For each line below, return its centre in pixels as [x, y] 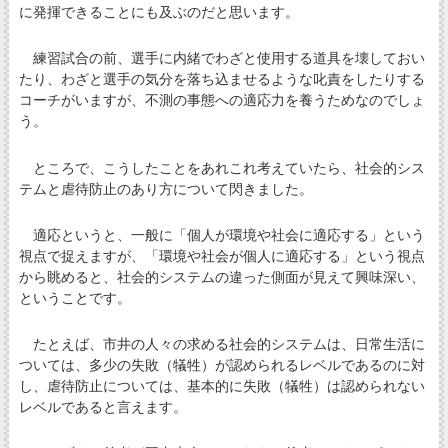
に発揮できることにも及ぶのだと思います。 [158, 12]
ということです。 [74, 297]
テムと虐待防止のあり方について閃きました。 [165, 188]
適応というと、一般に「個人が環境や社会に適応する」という [221, 234]
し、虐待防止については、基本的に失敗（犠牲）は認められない [221, 386]
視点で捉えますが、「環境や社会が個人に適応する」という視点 [221, 255]
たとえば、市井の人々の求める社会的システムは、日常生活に [221, 344]
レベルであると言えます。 [102, 407]
